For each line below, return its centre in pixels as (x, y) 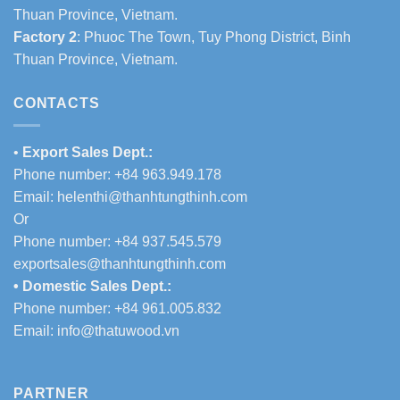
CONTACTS (57, 104)
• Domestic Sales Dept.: (92, 286)
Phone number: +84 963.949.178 (117, 174)
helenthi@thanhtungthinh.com (152, 196)
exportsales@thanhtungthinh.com (120, 263)
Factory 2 (45, 37)
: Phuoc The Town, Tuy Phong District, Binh (214, 37)
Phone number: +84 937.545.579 (117, 241)
